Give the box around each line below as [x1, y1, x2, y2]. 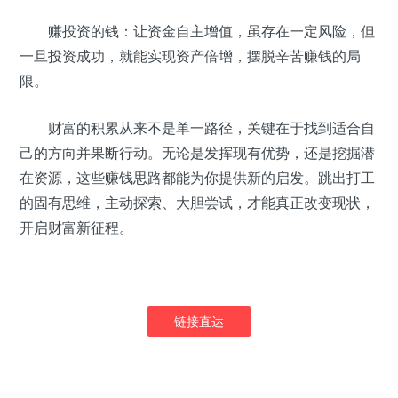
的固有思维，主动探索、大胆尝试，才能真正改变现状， [20, 194, 375, 212]
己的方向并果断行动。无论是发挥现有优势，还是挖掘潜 [20, 144, 375, 163]
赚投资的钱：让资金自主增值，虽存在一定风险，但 [20, 22, 375, 41]
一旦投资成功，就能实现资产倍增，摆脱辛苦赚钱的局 [20, 47, 361, 66]
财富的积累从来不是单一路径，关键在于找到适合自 [20, 119, 375, 138]
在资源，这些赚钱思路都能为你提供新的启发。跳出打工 [20, 169, 375, 187]
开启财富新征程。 [20, 219, 133, 237]
